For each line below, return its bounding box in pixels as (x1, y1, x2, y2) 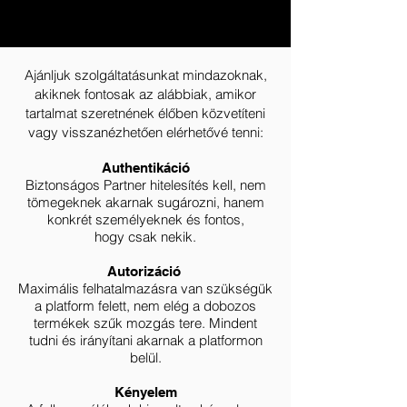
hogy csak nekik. (94, 228, 196, 245)
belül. (129, 349, 162, 366)
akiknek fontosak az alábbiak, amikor (35, 85, 256, 103)
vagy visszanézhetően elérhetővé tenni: (27, 124, 263, 141)
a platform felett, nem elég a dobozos (35, 297, 256, 314)
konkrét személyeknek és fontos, (46, 211, 244, 228)
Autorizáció (106, 263, 181, 279)
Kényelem (114, 384, 177, 400)
